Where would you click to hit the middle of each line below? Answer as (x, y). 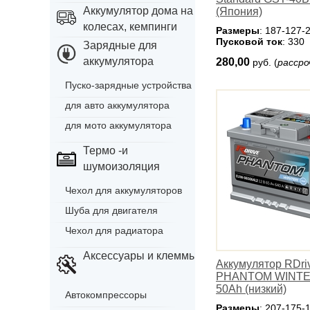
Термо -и (106, 151)
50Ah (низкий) (251, 289)
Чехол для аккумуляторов (124, 190)
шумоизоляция (121, 166)
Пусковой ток (249, 42)
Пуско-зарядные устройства (128, 85)
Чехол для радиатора (114, 230)
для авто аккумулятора (117, 105)
